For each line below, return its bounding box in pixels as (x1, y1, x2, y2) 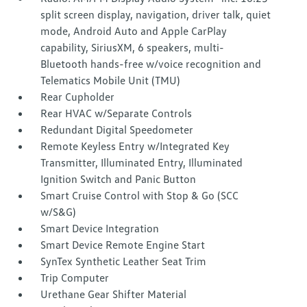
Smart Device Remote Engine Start (40, 238, 206, 252)
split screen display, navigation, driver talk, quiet (40, 8, 271, 22)
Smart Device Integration (40, 221, 160, 236)
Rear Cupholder (40, 90, 115, 104)
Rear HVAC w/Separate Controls (40, 106, 193, 121)
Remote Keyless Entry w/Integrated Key (40, 139, 230, 153)
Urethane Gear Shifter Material (40, 287, 187, 302)
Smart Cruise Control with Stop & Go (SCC (40, 188, 239, 203)
